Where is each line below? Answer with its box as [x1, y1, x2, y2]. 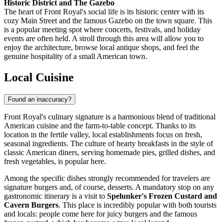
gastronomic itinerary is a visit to [4, 192, 107, 201]
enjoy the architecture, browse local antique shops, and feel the [4, 43, 199, 52]
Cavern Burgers [4, 201, 58, 210]
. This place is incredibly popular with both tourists [58, 201, 217, 210]
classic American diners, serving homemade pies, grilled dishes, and [4, 148, 215, 157]
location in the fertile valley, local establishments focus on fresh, [4, 130, 202, 139]
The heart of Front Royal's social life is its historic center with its [4, 7, 204, 16]
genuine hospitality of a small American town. [4, 52, 147, 61]
